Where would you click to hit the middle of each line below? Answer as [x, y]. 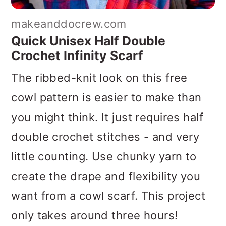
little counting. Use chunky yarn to [104, 157]
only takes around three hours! [95, 216]
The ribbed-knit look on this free [99, 78]
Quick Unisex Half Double [89, 41]
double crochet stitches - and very [105, 137]
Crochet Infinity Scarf [77, 56]
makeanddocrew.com [69, 24]
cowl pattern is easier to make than [106, 98]
